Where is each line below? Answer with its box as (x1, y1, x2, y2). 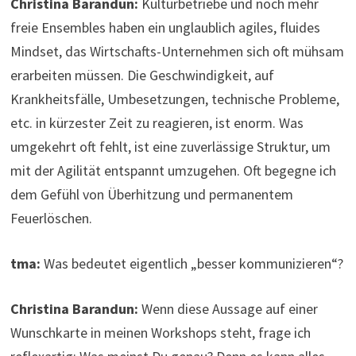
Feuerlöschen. (10, 209, 93, 228)
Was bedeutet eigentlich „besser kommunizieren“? (44, 254, 344, 273)
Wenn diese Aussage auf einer (138, 300, 319, 319)
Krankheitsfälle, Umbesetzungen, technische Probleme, (10, 90, 340, 109)
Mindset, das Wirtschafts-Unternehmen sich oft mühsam (10, 42, 345, 61)
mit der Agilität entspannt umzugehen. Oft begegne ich (10, 161, 337, 180)
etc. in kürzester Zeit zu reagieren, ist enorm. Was (10, 114, 304, 133)
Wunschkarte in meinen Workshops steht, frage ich (10, 323, 311, 342)
